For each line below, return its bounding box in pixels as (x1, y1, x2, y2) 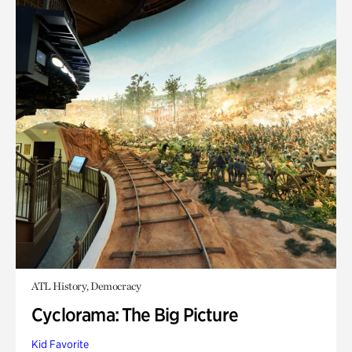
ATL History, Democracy (31, 280, 141, 292)
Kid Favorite (31, 338, 89, 350)
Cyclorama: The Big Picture (31, 303, 238, 326)
